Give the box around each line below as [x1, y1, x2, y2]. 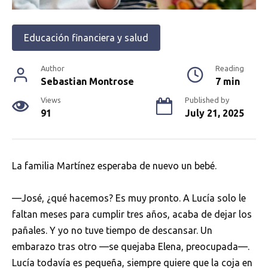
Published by [185, 96, 229, 105]
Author [41, 64, 65, 73]
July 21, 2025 [185, 108, 244, 119]
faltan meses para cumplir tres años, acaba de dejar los [12, 209, 252, 220]
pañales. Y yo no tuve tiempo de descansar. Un [12, 225, 212, 236]
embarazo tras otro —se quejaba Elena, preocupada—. [12, 241, 249, 252]
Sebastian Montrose [41, 76, 134, 87]
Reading [215, 64, 244, 73]
